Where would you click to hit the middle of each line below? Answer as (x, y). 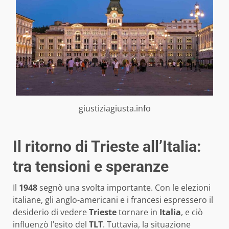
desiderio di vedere (51, 212)
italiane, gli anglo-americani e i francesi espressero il (113, 200)
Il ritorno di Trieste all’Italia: (107, 146)
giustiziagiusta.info (114, 109)
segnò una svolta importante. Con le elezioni (124, 187)
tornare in (138, 212)
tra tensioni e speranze (91, 166)
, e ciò (192, 212)
